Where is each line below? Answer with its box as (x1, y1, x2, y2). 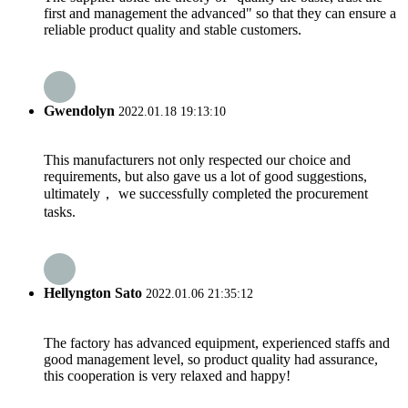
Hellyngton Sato (44, 285, 142, 301)
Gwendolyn (44, 102, 115, 118)
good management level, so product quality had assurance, (44, 351, 378, 367)
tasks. (44, 204, 76, 220)
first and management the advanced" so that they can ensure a (44, 5, 396, 21)
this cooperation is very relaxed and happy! (44, 367, 291, 383)
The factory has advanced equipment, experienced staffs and (44, 334, 390, 351)
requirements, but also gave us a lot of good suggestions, (44, 168, 367, 185)
